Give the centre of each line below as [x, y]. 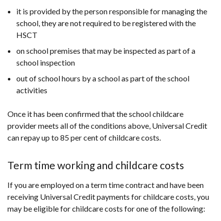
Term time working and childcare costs [96, 165]
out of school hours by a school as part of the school [103, 78]
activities [32, 90]
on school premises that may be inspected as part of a [106, 51]
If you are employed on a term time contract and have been [106, 185]
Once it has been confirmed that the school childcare [95, 114]
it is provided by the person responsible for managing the [112, 11]
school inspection [46, 62]
